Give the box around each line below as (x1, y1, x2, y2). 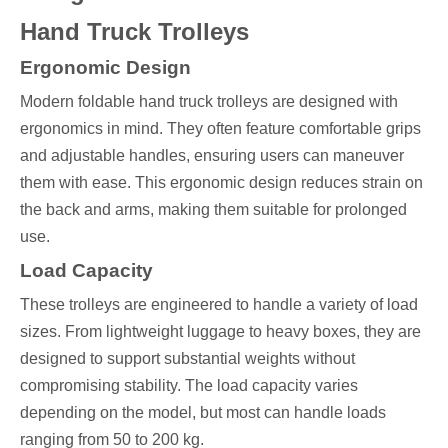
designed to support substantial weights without (20, 349, 355, 367)
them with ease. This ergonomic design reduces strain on (20, 173, 423, 191)
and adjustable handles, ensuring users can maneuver (20, 146, 404, 164)
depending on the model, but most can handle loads (20, 403, 386, 421)
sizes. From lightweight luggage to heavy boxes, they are (20, 322, 421, 340)
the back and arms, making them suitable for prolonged (20, 200, 407, 218)
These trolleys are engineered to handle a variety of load (20, 295, 418, 313)
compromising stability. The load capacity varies (20, 376, 358, 394)
